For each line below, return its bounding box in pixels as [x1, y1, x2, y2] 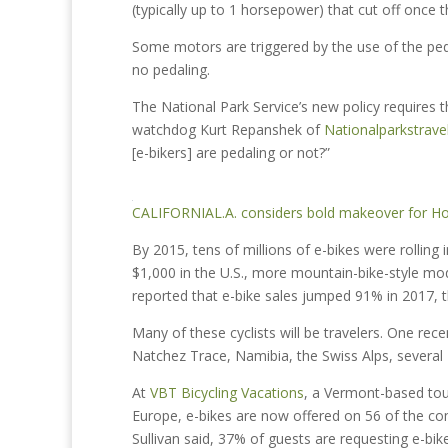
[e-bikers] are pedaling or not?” [132, 143, 330, 162]
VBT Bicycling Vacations [150, 383, 304, 402]
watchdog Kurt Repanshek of [132, 120, 324, 139]
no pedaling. [132, 60, 210, 79]
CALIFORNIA [132, 203, 214, 222]
